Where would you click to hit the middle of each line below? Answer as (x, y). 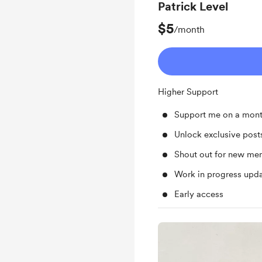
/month (189, 30)
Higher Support (189, 92)
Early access (199, 194)
